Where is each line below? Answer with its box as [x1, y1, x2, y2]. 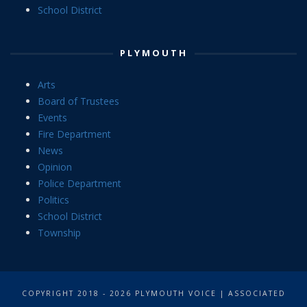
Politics [38, 193, 69, 206]
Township [38, 225, 81, 239]
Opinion [38, 160, 72, 173]
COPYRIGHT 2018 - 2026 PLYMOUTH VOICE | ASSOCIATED [21, 288, 286, 298]
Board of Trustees [38, 94, 119, 108]
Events [38, 110, 67, 124]
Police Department [38, 176, 121, 190]
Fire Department [38, 127, 111, 140]
